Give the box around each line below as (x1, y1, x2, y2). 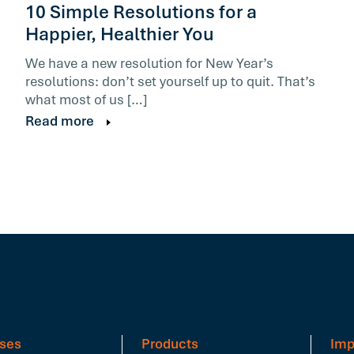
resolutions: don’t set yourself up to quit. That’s (25, 73, 315, 90)
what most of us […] (25, 91, 147, 108)
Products (141, 335, 199, 352)
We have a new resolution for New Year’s (25, 55, 273, 72)
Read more (25, 112, 94, 130)
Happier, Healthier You (25, 22, 214, 46)
